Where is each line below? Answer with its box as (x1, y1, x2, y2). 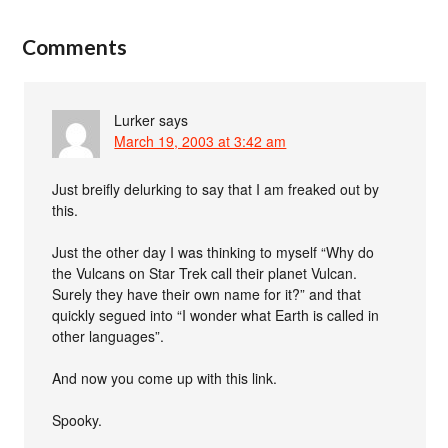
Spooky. (52, 409, 103, 430)
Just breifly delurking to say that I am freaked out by (52, 178, 380, 199)
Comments (22, 33, 128, 59)
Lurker (114, 109, 156, 130)
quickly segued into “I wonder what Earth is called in (52, 304, 380, 325)
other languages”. (52, 325, 165, 346)
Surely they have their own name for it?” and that (52, 283, 362, 304)
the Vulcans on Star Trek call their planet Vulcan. (52, 262, 358, 283)
